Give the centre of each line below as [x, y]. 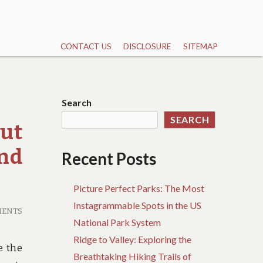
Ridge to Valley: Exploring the [133, 240]
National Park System [117, 222]
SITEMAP [200, 47]
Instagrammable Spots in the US [138, 205]
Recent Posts [109, 159]
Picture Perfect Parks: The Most [139, 188]
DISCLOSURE [147, 47]
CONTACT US [86, 47]
